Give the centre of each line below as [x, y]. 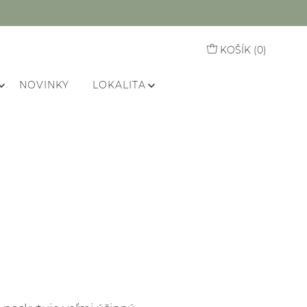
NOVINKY [44, 85]
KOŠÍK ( [239, 50]
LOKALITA [119, 85]
